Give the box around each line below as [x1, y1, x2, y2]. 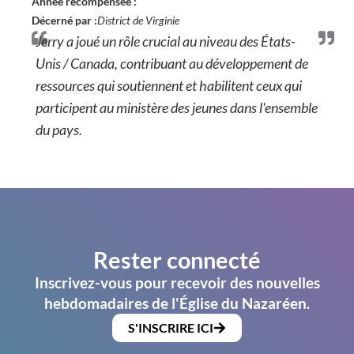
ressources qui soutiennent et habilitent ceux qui [35, 77, 302, 95]
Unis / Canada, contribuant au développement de [35, 55, 308, 73]
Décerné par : [32, 13, 97, 28]
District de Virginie [97, 13, 179, 28]
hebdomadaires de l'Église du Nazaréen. [44, 294, 310, 313]
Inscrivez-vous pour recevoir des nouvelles [34, 273, 320, 292]
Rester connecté [93, 246, 261, 274]
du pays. [35, 121, 82, 139]
